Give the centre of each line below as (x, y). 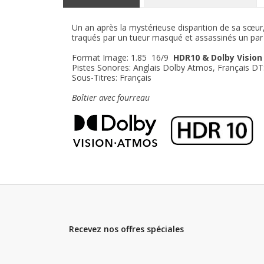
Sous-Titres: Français (112, 77)
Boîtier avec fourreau (111, 97)
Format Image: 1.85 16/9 (123, 57)
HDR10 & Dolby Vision (218, 57)
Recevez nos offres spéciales (126, 229)
